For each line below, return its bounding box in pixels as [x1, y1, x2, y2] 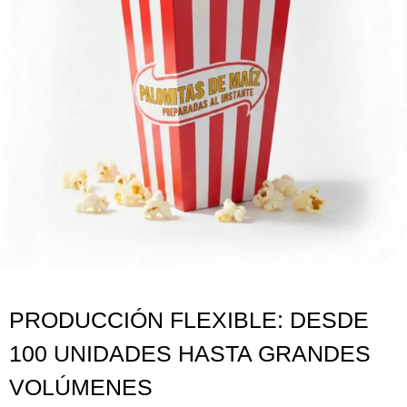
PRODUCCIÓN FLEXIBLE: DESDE [9, 307, 369, 333]
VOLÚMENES [9, 374, 153, 401]
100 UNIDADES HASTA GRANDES [9, 341, 371, 367]
